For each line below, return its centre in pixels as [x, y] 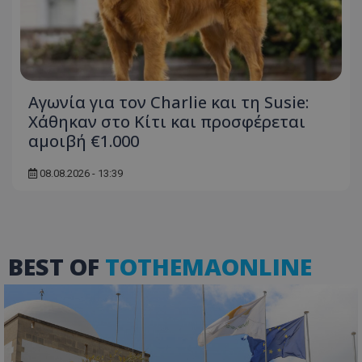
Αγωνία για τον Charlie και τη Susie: [168, 103]
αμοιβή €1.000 [84, 141]
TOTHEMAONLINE [208, 267]
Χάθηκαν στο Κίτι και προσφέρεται [167, 122]
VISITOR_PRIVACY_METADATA [143, 196]
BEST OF [57, 267]
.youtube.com [250, 208]
